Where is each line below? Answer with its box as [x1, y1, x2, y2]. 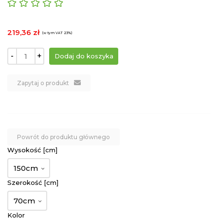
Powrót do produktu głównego [17, 133, 110, 141]
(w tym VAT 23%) [42, 30, 73, 35]
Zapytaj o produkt [17, 79, 69, 87]
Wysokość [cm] [7, 145, 57, 154]
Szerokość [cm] [7, 178, 58, 186]
